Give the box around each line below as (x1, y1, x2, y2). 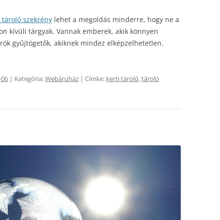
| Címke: (79, 74, 106, 83)
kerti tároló (106, 74, 138, 83)
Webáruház (45, 74, 79, 83)
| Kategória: (8, 74, 45, 83)
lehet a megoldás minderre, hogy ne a (52, 15, 179, 24)
